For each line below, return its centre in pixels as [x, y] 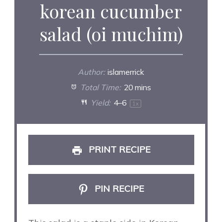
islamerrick [126, 72]
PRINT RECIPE [118, 150]
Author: [91, 72]
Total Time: [100, 87]
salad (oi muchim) [111, 33]
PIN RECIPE [118, 188]
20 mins [138, 87]
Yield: [99, 102]
